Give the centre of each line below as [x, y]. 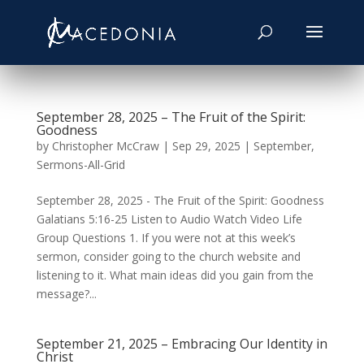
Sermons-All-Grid [80, 165]
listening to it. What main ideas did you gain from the [175, 275]
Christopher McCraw [105, 146]
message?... [66, 294]
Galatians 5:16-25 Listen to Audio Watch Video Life [169, 219]
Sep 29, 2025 [206, 146]
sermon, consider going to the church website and [168, 256]
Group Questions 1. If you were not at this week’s [166, 238]
